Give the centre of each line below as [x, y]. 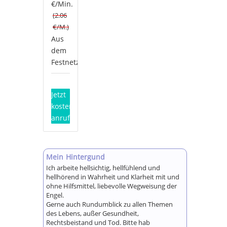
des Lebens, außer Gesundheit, [92, 213]
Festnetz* [67, 62]
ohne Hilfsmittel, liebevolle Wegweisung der [111, 186]
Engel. [55, 195]
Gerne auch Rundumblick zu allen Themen [109, 204]
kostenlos [67, 106]
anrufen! [66, 118]
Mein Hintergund [76, 157]
